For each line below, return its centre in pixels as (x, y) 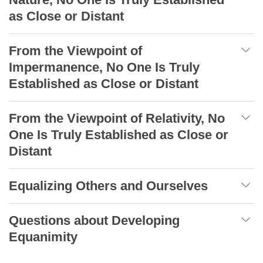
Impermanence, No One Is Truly (104, 67)
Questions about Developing (94, 220)
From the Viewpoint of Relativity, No (117, 118)
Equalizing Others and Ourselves (110, 186)
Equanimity (45, 237)
